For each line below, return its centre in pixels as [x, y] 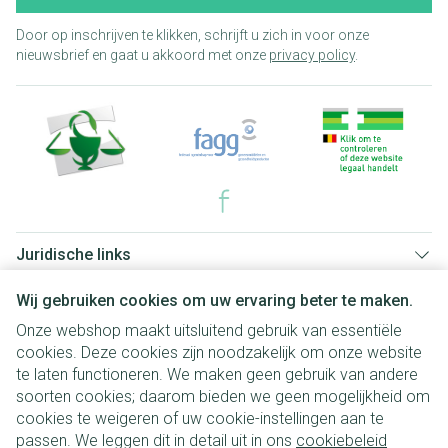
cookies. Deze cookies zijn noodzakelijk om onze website [219, 352]
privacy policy [312, 55]
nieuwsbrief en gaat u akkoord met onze [142, 55]
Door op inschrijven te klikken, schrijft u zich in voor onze [192, 35]
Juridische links [73, 254]
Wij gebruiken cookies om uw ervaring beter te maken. [214, 300]
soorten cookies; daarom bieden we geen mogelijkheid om [223, 396]
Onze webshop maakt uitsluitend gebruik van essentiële [209, 330]
